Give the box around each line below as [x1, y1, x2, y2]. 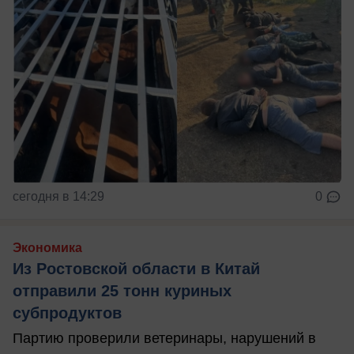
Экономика [13, 241, 82, 255]
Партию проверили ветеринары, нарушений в [13, 330, 316, 347]
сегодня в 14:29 [13, 190, 104, 204]
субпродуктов [13, 304, 122, 322]
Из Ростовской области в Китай [13, 260, 260, 278]
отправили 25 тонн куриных [13, 282, 232, 300]
